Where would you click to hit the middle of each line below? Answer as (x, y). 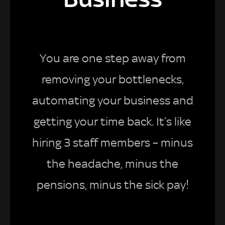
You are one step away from (113, 58)
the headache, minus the (113, 163)
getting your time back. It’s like (113, 121)
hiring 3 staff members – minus (113, 142)
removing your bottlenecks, (113, 79)
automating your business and (113, 100)
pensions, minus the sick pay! (113, 185)
